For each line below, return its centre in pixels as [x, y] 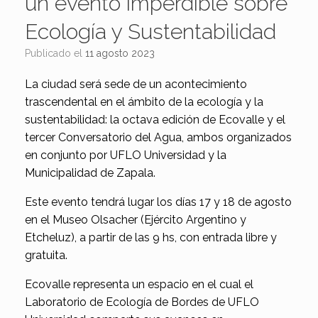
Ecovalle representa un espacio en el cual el [139, 284]
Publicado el [58, 53]
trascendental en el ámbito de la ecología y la [144, 102]
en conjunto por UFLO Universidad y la [126, 155]
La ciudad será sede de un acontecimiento [136, 84]
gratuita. [46, 255]
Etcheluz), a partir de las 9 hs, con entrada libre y [151, 237]
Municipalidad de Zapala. [90, 172]
